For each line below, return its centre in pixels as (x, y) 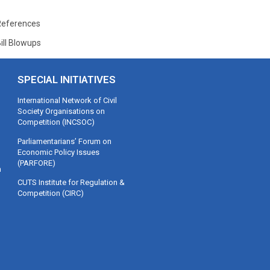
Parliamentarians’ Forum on (65, 141)
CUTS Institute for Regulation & (71, 182)
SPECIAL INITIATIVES (67, 79)
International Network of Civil (67, 100)
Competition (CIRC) (51, 193)
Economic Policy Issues (59, 152)
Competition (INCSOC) (56, 122)
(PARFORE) (37, 163)
